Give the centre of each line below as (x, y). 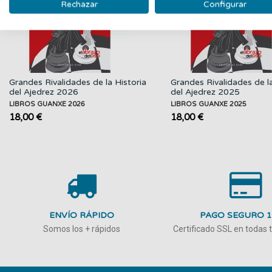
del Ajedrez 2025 (205, 92)
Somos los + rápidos (81, 229)
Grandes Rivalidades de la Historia (78, 82)
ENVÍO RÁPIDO (81, 215)
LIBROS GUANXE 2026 (47, 104)
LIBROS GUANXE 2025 (209, 104)
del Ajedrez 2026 (44, 92)
